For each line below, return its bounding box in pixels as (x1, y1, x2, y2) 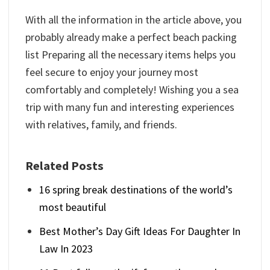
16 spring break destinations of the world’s (39, 183, 233, 197)
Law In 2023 (39, 241, 93, 256)
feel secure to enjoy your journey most (25, 64, 198, 79)
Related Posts (25, 157, 104, 174)
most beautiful (39, 200, 107, 215)
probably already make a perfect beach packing (25, 30, 237, 44)
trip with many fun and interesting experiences (25, 99, 234, 114)
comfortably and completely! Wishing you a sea (25, 82, 239, 96)
